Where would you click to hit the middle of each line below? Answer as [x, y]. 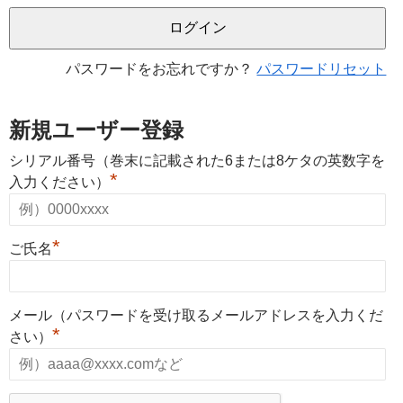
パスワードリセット [322, 68]
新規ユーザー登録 [96, 130]
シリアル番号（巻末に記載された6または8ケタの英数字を [197, 160]
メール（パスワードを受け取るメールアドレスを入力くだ [196, 315]
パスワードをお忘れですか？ [161, 68]
